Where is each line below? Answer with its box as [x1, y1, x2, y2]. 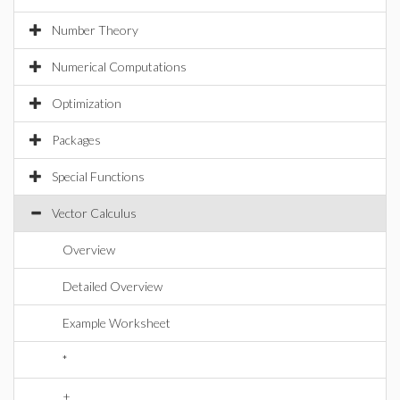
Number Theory [52, 22, 138, 37]
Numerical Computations [52, 59, 187, 74]
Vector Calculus [52, 205, 137, 221]
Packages [52, 132, 101, 147]
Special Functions [52, 169, 145, 184]
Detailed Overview [62, 279, 162, 294]
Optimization [52, 96, 121, 111]
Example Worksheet [62, 315, 171, 330]
